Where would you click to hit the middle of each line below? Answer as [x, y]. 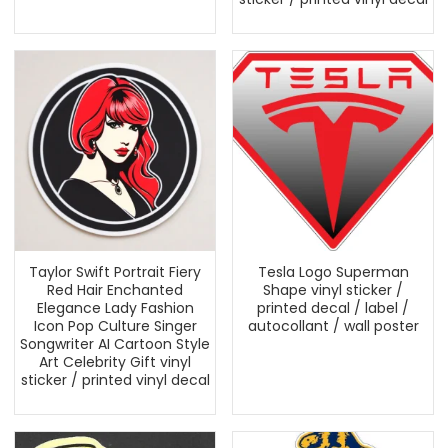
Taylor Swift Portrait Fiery [115, 272]
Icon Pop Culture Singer [115, 326]
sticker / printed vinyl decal [115, 380]
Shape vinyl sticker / [333, 290]
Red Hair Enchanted [115, 290]
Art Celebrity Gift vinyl [115, 362]
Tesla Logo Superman [333, 272]
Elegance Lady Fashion [115, 308]
